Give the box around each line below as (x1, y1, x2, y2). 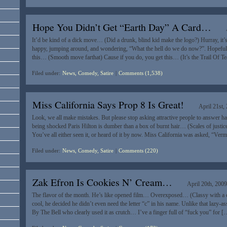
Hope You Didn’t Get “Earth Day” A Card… (32, 20, 211, 34)
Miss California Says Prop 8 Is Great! (32, 98, 184, 112)
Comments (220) (118, 147, 158, 154)
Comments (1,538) (118, 70, 163, 77)
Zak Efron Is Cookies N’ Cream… (32, 175, 172, 190)
